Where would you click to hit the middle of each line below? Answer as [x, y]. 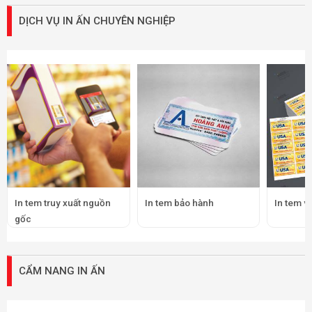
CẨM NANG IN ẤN [62, 271]
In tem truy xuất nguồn [63, 202]
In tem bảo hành [179, 202]
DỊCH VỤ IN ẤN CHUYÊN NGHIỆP [97, 21]
